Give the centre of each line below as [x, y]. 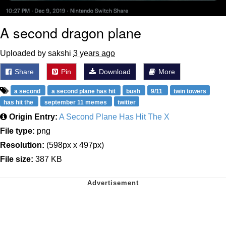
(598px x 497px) [74, 145]
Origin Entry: [33, 117]
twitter [126, 102]
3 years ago [94, 53]
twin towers [190, 91]
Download [114, 71]
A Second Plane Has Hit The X [114, 117]
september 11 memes [76, 102]
